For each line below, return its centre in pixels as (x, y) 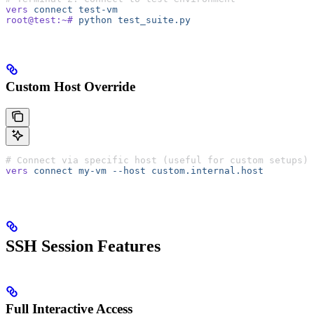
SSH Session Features (83, 246)
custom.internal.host (205, 170)
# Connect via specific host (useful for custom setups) (157, 160)
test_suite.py (151, 20)
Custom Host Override (70, 86)
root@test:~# (39, 20)
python (93, 20)
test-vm (95, 10)
